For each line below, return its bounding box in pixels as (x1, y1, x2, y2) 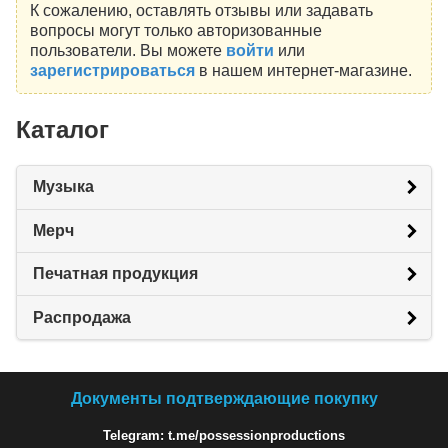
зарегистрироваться (29, 61, 195, 79)
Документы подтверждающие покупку (70, 389, 378, 407)
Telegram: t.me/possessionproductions (103, 427, 345, 443)
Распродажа (33, 308, 131, 326)
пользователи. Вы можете (29, 41, 226, 59)
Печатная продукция (33, 265, 198, 283)
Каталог (16, 116, 109, 144)
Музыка (33, 178, 94, 196)
